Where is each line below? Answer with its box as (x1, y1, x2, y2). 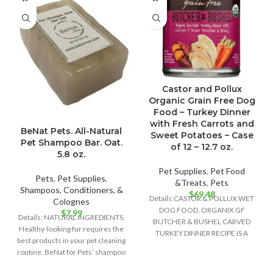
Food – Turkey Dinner (153, 106, 250, 118)
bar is (63, 258, 80, 268)
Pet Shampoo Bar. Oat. (20, 136, 122, 148)
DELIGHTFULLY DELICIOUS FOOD (146, 239, 257, 249)
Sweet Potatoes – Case (150, 129, 253, 141)
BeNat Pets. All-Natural (21, 125, 122, 136)
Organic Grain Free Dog (148, 94, 255, 106)
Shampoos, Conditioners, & (19, 184, 123, 195)
